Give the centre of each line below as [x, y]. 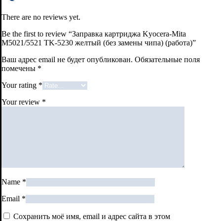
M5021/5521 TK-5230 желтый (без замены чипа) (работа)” [99, 42]
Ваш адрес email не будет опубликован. [67, 59]
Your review [22, 102]
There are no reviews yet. [41, 17]
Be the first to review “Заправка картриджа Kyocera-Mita [94, 34]
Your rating [20, 85]
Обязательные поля [167, 59]
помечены [19, 68]
